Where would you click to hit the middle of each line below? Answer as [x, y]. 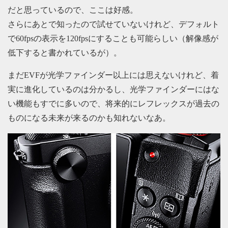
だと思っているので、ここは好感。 [73, 10]
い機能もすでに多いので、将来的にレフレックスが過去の [113, 103]
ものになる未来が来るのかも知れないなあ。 [89, 118]
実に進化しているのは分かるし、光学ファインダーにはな [113, 89]
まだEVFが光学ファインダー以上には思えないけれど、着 [113, 75]
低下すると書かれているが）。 [65, 52]
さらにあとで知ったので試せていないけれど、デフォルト [113, 24]
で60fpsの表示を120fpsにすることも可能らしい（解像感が [113, 38]
